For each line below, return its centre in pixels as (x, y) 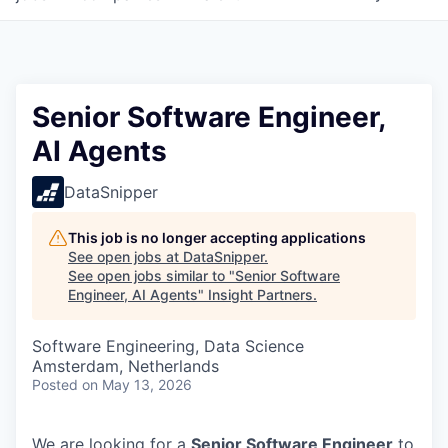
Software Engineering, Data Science (168, 346)
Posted (55, 384)
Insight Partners (260, 294)
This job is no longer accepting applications (217, 237)
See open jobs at (125, 256)
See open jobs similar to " (151, 275)
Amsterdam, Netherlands (125, 366)
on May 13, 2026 (137, 384)
